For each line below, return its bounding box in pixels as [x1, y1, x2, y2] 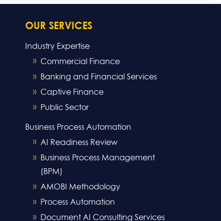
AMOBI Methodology [40, 183, 120, 191]
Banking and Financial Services [40, 73, 157, 81]
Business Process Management [40, 154, 155, 162]
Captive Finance [40, 88, 104, 97]
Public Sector [40, 104, 89, 112]
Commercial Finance [40, 58, 120, 66]
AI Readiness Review [40, 138, 117, 147]
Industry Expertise [25, 42, 90, 50]
